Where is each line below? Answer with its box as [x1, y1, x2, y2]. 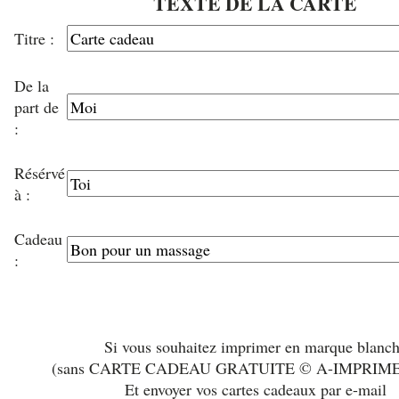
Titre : [14, 28, 59, 49]
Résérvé [14, 162, 65, 183]
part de [14, 96, 59, 118]
